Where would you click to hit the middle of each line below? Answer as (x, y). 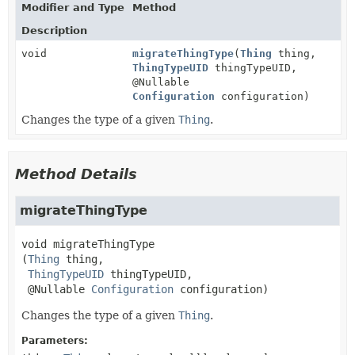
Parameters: (55, 340)
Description (54, 30)
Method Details (76, 174)
